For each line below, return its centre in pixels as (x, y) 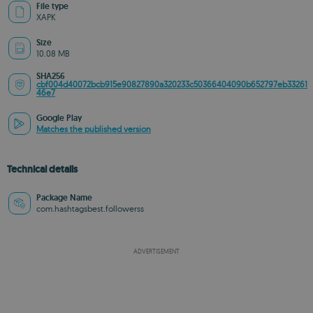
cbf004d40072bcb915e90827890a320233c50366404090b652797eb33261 (172, 84)
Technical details (42, 169)
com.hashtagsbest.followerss (90, 209)
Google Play (59, 118)
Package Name (64, 198)
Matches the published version (94, 129)
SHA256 (51, 76)
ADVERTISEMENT (156, 251)
